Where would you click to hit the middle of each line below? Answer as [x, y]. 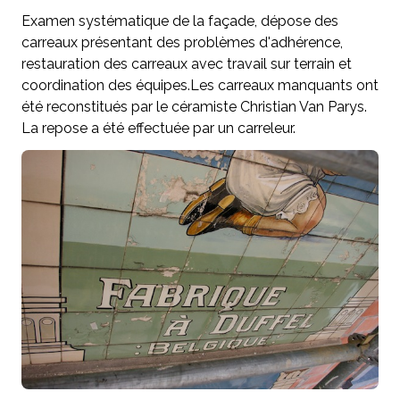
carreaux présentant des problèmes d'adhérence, [182, 43]
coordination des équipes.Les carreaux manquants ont [200, 86]
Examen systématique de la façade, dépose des [180, 21]
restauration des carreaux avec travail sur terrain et [187, 64]
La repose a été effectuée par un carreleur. [158, 129]
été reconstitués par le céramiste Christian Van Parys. [194, 107]
